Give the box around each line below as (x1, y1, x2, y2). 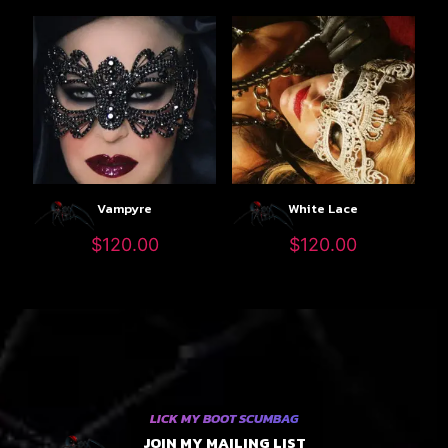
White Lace (288, 199, 359, 219)
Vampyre (97, 199, 153, 219)
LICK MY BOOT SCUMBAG (150, 408, 298, 428)
